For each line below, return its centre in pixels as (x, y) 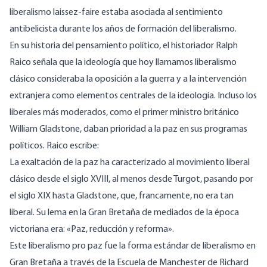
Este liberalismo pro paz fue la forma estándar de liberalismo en (133, 246)
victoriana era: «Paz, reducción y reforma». (92, 230)
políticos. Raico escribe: (54, 146)
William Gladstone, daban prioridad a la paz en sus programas (128, 130)
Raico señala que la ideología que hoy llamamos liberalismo (123, 63)
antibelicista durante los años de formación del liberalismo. (123, 30)
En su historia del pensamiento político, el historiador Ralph (124, 46)
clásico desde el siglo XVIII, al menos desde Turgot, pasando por (131, 180)
